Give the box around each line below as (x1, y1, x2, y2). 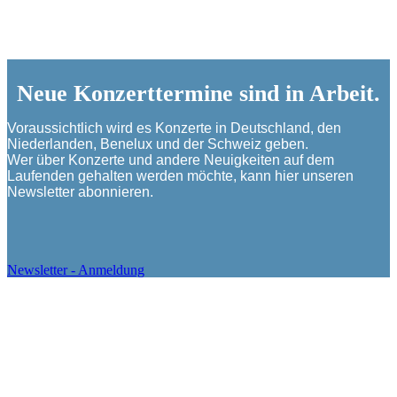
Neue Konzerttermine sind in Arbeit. (17, 80, 380, 106)
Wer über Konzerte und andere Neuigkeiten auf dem (7, 152, 334, 168)
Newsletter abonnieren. (7, 184, 153, 200)
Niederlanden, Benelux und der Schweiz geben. (7, 136, 308, 152)
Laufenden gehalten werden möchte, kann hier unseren (7, 168, 354, 184)
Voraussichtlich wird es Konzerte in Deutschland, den (7, 121, 341, 136)
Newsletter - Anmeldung (7, 262, 144, 278)
